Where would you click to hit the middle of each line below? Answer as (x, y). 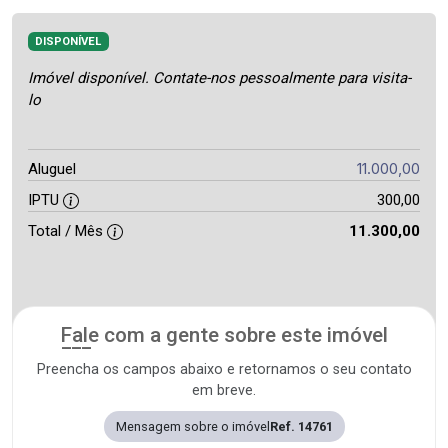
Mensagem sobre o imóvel (192, 426)
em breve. (224, 390)
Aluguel (52, 168)
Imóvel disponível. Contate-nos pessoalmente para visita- (219, 77)
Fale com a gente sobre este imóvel (224, 334)
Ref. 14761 (301, 426)
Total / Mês (67, 230)
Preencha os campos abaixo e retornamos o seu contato (224, 369)
